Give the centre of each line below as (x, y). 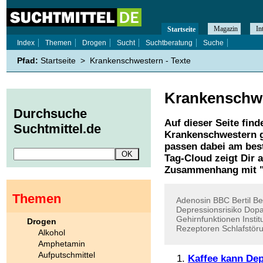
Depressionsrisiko (209, 210)
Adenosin (193, 200)
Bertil (241, 200)
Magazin (226, 29)
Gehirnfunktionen (208, 219)
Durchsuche (50, 114)
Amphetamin (62, 243)
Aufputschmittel (67, 254)
